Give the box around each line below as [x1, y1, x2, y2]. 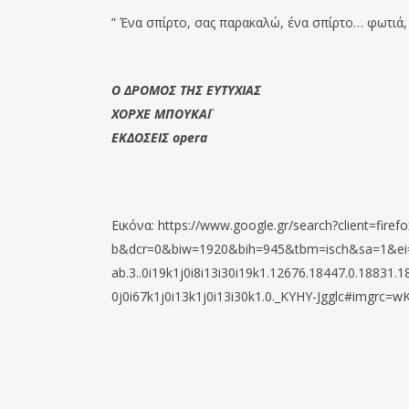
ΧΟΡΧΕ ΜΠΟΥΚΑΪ [111, 104, 211, 122]
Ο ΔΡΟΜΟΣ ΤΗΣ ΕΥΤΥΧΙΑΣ [111, 80, 261, 99]
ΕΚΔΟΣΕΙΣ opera [111, 128, 207, 146]
